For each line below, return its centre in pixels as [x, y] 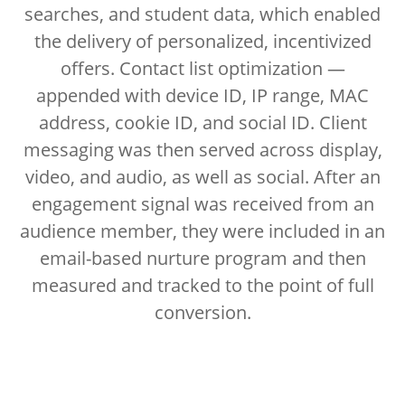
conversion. [202, 313]
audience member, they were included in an [202, 231]
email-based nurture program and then [202, 259]
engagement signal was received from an [202, 204]
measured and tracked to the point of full [202, 286]
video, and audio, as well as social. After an [202, 177]
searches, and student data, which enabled [202, 14]
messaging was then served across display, [202, 150]
